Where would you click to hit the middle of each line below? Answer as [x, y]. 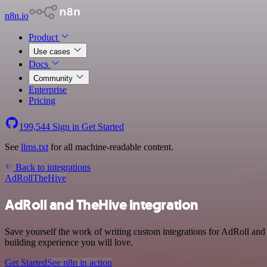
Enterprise [48, 90]
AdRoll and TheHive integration [102, 205]
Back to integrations [52, 167]
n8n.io [17, 16]
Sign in [66, 127]
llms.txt [35, 147]
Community [54, 78]
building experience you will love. [69, 242]
